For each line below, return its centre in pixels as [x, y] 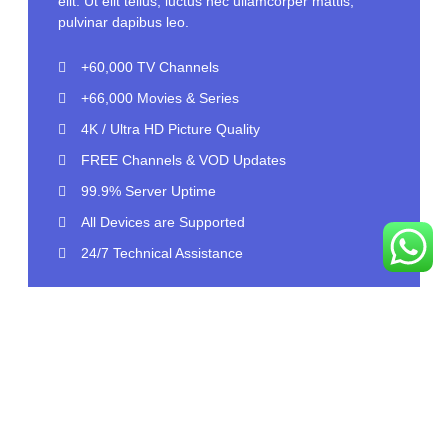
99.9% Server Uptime [148, 191]
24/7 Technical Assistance [161, 253]
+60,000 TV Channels [149, 67]
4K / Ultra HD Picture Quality [170, 129]
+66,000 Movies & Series [159, 98]
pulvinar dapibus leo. [123, 21]
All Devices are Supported [162, 222]
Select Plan [138, 329]
